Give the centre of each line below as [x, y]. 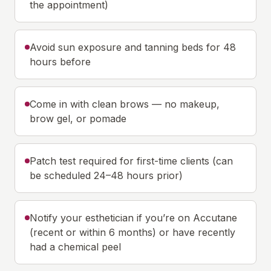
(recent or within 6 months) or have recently [132, 232]
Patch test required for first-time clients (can [131, 161]
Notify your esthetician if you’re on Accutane [133, 218]
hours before [60, 62]
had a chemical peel [75, 247]
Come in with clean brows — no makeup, [125, 104]
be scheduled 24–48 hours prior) [106, 175]
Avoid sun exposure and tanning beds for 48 [133, 47]
